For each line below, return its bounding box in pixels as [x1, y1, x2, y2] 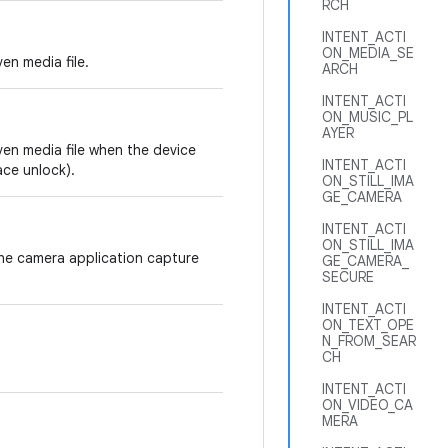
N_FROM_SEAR [322, 332, 416, 350]
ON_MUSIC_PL [322, 108, 413, 126]
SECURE [322, 268, 374, 286]
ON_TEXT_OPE [322, 316, 414, 334]
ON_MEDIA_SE [322, 44, 414, 62]
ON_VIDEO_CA [322, 396, 413, 414]
